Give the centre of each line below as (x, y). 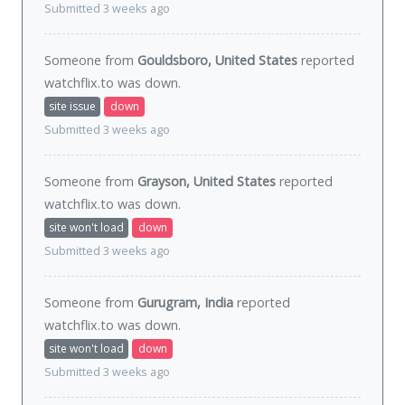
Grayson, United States (207, 182)
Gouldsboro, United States (217, 61)
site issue (72, 107)
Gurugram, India (185, 303)
